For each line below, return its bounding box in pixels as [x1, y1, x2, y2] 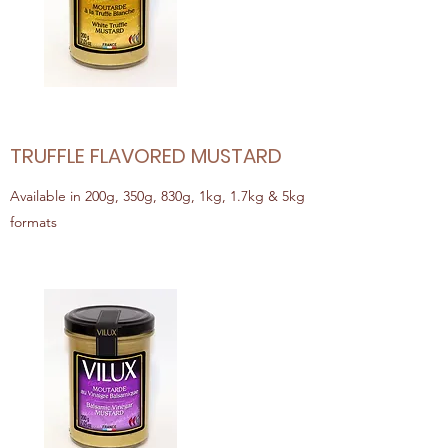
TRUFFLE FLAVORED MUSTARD [10, 142, 282, 170]
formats [10, 213, 57, 231]
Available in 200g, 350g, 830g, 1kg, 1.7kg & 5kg [10, 187, 305, 205]
